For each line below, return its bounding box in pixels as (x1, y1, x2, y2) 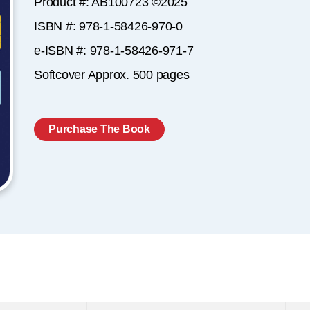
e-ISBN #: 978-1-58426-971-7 (34, 44, 194, 57)
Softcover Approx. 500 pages (34, 68, 190, 82)
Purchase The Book (48, 123, 150, 135)
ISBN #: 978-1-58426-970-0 (34, 19, 183, 33)
